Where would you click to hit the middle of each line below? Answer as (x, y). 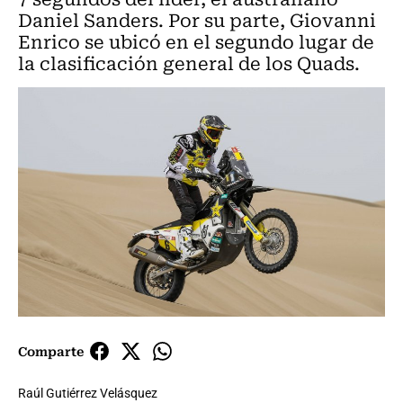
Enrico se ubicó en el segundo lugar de (196, 41)
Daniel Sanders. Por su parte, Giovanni (197, 19)
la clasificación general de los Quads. (189, 63)
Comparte (51, 351)
